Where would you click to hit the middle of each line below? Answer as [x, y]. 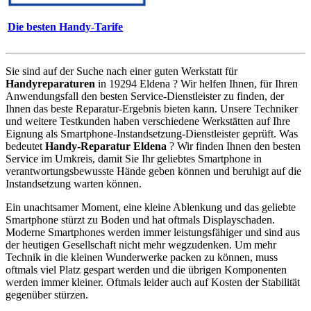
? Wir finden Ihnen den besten [234, 146]
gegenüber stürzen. [47, 294]
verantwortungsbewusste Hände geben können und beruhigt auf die [153, 171]
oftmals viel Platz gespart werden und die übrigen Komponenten [146, 269]
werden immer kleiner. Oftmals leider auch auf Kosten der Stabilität [153, 282]
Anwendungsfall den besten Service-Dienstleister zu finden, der [145, 96]
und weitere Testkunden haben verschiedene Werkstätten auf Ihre [148, 121]
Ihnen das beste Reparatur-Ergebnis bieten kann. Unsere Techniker [152, 108]
